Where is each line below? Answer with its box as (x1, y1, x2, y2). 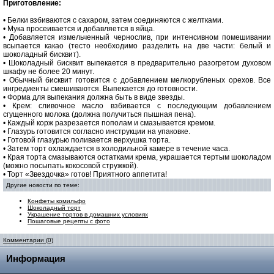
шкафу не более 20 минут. (3, 67, 94, 76)
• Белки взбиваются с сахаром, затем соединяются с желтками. (3, 16, 223, 24)
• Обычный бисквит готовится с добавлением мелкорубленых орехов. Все (3, 76, 271, 84)
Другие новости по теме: (6, 182, 80, 188)
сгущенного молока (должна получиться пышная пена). (3, 110, 196, 119)
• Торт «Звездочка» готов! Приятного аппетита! (3, 170, 167, 179)
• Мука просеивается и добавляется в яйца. (3, 24, 155, 33)
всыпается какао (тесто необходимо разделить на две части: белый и (3, 42, 271, 50)
